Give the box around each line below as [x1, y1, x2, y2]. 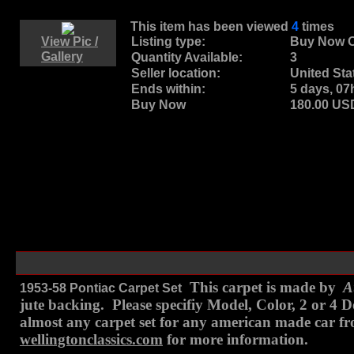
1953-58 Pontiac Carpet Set [20, 281, 182, 295]
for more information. [163, 331, 308, 348]
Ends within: [131, 82, 205, 96]
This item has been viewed [130, 20, 288, 33]
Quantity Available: [131, 51, 243, 64]
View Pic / [41, 35, 98, 48]
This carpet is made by [182, 279, 336, 296]
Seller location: [131, 66, 220, 80]
